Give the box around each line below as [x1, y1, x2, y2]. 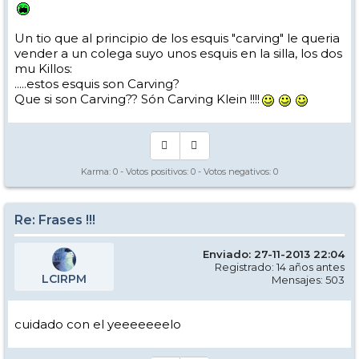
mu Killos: [14, 61, 72, 77]
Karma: [81, 166, 113, 178]
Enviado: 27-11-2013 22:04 [203, 248, 345, 261]
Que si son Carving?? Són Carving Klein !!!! [14, 91, 260, 107]
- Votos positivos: [118, 166, 191, 178]
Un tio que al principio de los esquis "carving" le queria [14, 30, 340, 46]
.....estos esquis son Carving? [14, 76, 179, 92]
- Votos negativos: [196, 166, 273, 178]
